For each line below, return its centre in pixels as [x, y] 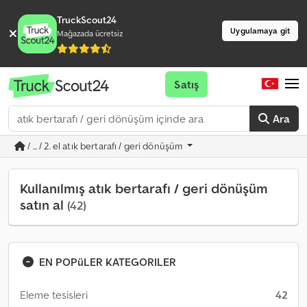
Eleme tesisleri [54, 295]
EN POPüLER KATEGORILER [108, 262]
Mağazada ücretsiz [90, 33]
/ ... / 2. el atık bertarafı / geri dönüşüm [105, 146]
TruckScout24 [87, 20]
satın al [44, 205]
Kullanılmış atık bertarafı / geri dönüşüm [144, 188]
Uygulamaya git [260, 30]
